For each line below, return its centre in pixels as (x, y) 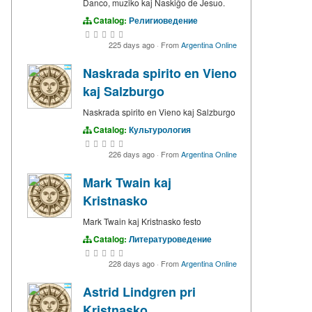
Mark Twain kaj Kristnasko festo (142, 221)
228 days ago (133, 263)
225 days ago (133, 44)
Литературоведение (170, 239)
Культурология (160, 129)
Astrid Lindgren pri (139, 291)
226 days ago (133, 154)
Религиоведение (163, 20)
